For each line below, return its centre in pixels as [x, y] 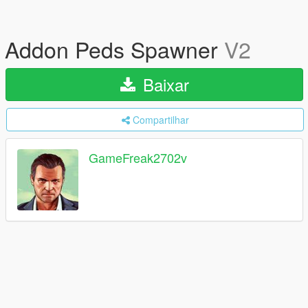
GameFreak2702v [138, 158]
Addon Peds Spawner [114, 49]
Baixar [163, 84]
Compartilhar [161, 120]
